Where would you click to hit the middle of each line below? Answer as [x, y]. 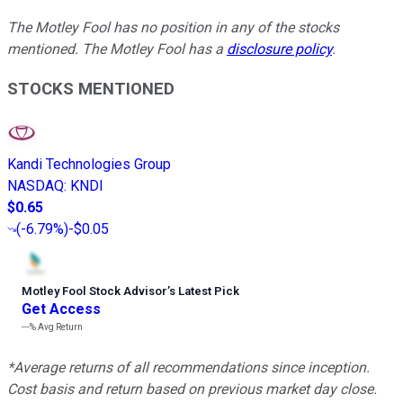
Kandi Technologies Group [89, 164]
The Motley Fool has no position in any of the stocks [173, 27]
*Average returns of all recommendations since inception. [188, 367]
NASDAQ [36, 185]
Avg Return [59, 327]
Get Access [61, 309]
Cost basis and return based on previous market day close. [192, 389]
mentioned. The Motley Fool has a [117, 49]
